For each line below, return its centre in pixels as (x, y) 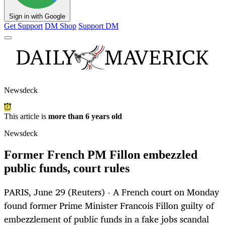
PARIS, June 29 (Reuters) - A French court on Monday (112, 192)
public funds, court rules (67, 168)
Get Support (23, 26)
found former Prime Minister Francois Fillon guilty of (109, 206)
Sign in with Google (37, 17)
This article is (26, 117)
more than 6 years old (85, 117)
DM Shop (61, 26)
